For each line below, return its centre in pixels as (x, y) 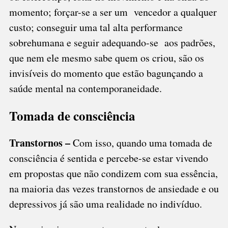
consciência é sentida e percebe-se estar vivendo (108, 158)
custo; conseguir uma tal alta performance (96, 27)
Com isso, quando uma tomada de (141, 143)
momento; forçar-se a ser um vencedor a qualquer (113, 12)
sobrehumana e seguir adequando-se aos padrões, (112, 42)
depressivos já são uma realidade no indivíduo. (105, 204)
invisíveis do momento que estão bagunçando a (106, 73)
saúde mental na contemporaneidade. (85, 88)
